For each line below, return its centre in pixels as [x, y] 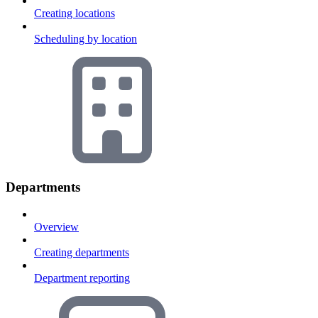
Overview [56, 227]
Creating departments [82, 253]
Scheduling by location [86, 38]
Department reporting [82, 278]
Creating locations [75, 13]
